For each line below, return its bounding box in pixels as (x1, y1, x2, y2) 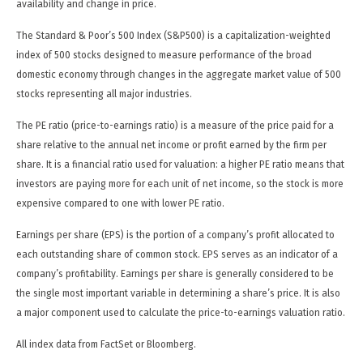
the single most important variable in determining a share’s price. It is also (16, 287, 340, 299)
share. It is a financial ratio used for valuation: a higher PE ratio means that (16, 158, 344, 170)
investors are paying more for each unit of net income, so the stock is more (16, 177, 344, 190)
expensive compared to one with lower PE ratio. (16, 197, 224, 209)
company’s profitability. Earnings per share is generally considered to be (16, 267, 334, 280)
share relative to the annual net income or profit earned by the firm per (16, 139, 327, 151)
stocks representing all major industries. (16, 88, 192, 100)
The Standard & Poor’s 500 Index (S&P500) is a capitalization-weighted (16, 29, 331, 41)
